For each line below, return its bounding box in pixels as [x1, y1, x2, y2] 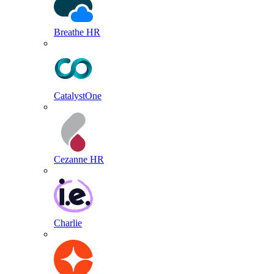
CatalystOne [54, 91, 102, 102]
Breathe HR [54, 27, 100, 38]
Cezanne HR [54, 154, 104, 165]
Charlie [54, 218, 82, 229]
